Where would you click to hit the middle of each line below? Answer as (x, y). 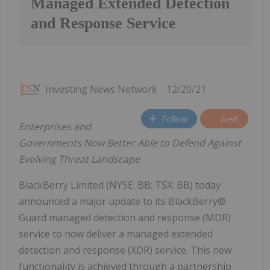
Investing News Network (101, 89)
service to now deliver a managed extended (116, 234)
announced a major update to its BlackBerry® (122, 202)
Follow (174, 119)
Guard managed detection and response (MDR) (125, 218)
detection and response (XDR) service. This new (125, 250)
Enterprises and (55, 127)
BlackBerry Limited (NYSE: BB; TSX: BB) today (120, 185)
